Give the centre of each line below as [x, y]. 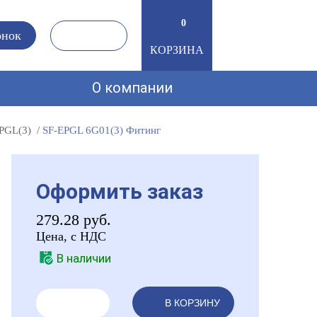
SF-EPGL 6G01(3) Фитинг [102, 130]
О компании [132, 88]
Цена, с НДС [71, 236]
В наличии [84, 258]
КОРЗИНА [177, 50]
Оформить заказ [120, 191]
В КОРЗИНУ [192, 303]
